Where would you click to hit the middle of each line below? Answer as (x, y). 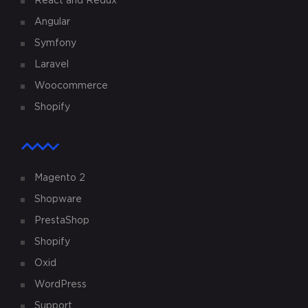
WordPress (60, 285)
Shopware (58, 200)
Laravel (52, 65)
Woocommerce (71, 86)
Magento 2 (60, 178)
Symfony (55, 44)
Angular (52, 22)
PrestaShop (62, 221)
